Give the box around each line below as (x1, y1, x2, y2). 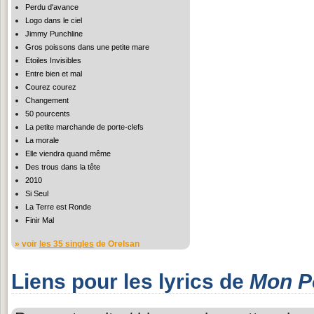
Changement (25, 95, 69, 104)
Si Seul (25, 189, 48, 198)
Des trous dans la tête (25, 162, 100, 171)
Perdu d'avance (25, 2, 78, 11)
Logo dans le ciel (25, 15, 82, 25)
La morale (25, 135, 59, 144)
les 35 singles (39, 238, 94, 249)
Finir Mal (25, 215, 54, 224)
